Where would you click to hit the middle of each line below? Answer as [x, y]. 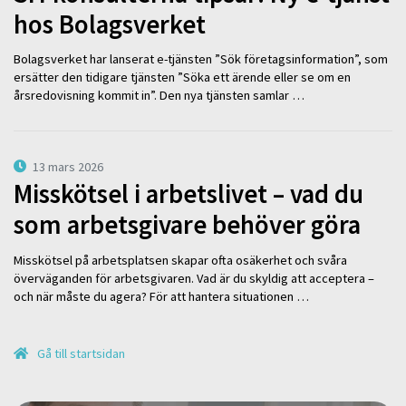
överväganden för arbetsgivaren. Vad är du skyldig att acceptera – [194, 278]
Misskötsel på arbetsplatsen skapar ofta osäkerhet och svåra [180, 260]
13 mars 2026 [68, 166]
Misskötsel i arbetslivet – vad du [188, 194]
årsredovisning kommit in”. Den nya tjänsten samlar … [159, 96]
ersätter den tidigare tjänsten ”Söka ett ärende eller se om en [182, 77]
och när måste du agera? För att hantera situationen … [161, 296]
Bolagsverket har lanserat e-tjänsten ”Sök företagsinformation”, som [201, 59]
